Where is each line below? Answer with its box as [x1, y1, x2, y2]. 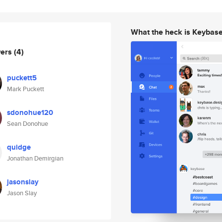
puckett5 [7, 72, 37, 83]
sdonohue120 [7, 107, 53, 118]
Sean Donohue [7, 119, 48, 128]
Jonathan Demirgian [7, 154, 63, 163]
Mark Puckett [7, 84, 44, 94]
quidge [7, 142, 31, 153]
